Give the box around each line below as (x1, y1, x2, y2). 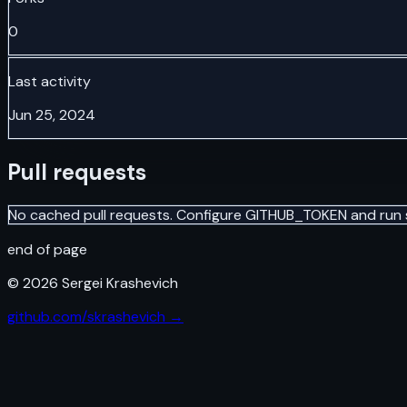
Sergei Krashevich (58, 273, 178, 293)
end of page (7, 239, 87, 259)
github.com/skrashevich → (7, 306, 184, 326)
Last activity (8, 71, 91, 91)
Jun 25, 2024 (8, 104, 95, 124)
